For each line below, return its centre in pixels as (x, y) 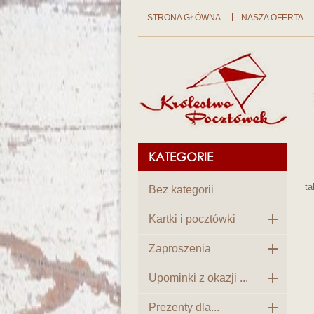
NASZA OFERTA (272, 18)
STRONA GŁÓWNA (184, 18)
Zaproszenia (180, 248)
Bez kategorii (181, 190)
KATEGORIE (181, 157)
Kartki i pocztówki (192, 219)
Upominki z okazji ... (198, 278)
